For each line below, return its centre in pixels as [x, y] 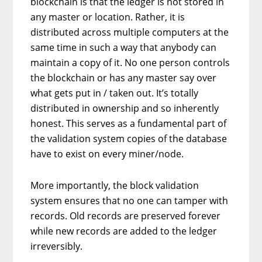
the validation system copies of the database [129, 138]
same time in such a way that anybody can [124, 47]
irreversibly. [57, 246]
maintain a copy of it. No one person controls [130, 62]
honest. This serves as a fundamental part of [129, 123]
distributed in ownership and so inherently [125, 108]
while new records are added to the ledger [124, 231]
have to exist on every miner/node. [107, 154]
